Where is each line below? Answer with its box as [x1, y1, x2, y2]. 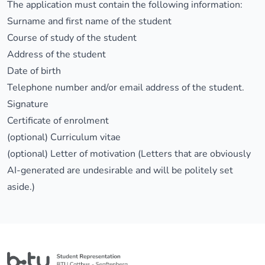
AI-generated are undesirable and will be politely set [7, 164, 233, 177]
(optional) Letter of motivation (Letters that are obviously [7, 147, 251, 160]
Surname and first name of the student [7, 15, 172, 28]
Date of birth [7, 64, 61, 77]
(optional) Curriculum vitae [7, 131, 121, 144]
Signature [7, 98, 49, 111]
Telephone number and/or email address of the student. [7, 81, 244, 94]
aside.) [7, 180, 35, 193]
